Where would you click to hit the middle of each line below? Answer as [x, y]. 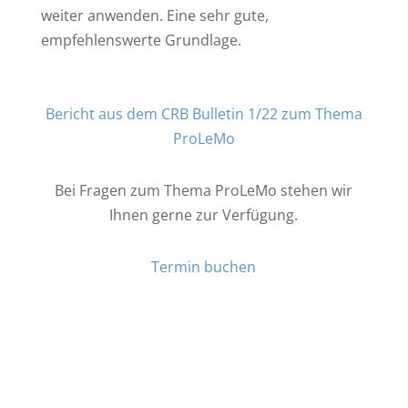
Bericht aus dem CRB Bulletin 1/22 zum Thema [204, 114]
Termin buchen [204, 267]
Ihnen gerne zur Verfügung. [204, 215]
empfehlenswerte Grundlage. [141, 41]
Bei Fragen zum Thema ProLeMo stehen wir [204, 191]
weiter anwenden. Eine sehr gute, [154, 16]
